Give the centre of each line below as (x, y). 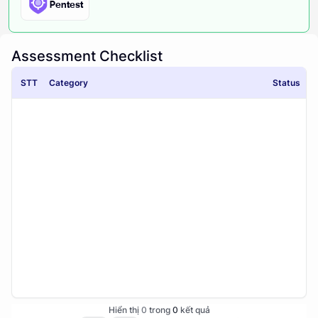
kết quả (194, 310)
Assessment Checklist (87, 56)
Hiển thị (125, 310)
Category (68, 83)
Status (286, 83)
